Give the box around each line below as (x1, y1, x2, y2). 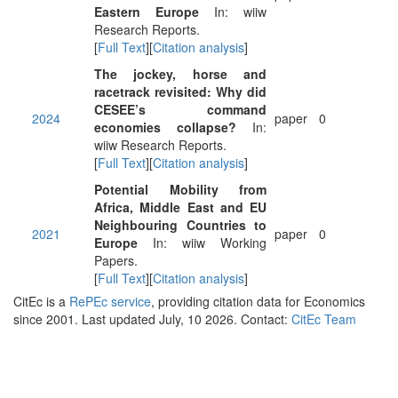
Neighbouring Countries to (94, 216, 267, 234)
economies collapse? (94, 118, 236, 136)
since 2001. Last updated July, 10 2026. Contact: (13, 310, 291, 328)
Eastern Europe (94, 3, 199, 20)
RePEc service (69, 292, 151, 310)
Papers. (94, 251, 138, 269)
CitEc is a (13, 292, 69, 310)
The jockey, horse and (94, 65, 267, 83)
